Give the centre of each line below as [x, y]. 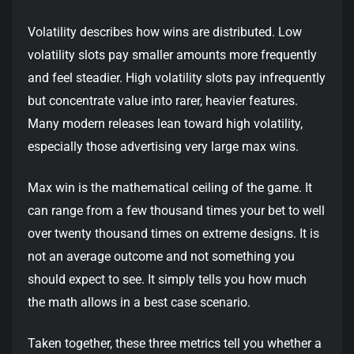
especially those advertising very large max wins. [163, 146]
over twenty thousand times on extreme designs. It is [173, 233]
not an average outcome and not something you [161, 256]
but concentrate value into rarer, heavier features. [163, 100]
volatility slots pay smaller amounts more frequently [172, 55]
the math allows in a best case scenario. [139, 302]
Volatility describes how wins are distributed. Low [165, 32]
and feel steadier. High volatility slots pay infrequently [177, 77]
